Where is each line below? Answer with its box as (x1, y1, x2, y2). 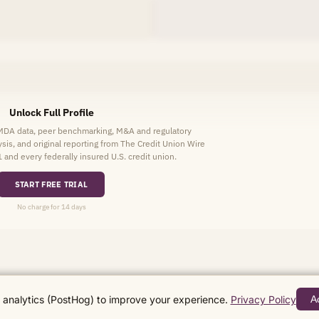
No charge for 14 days (16, 202, 86, 211)
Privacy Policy (230, 293, 296, 305)
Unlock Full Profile (9, 106, 94, 119)
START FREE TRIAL (14, 179, 88, 189)
